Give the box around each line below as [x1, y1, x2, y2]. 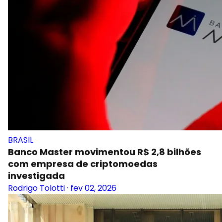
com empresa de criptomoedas [8, 158, 158, 170]
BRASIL [8, 134, 33, 146]
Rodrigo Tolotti [8, 182, 65, 194]
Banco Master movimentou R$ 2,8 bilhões [8, 146, 201, 158]
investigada [8, 169, 65, 182]
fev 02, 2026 [70, 182, 116, 194]
